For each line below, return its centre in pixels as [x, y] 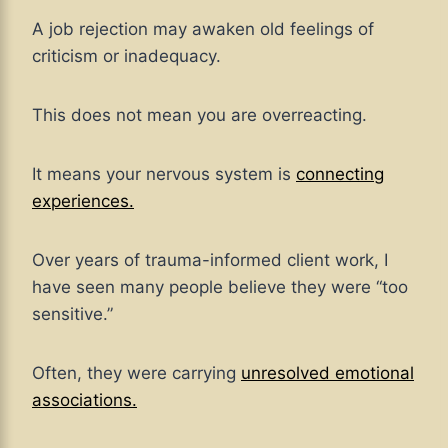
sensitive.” [72, 314]
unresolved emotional [327, 373]
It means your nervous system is [164, 174]
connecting [340, 174]
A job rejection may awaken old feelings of [203, 29]
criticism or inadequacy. [126, 56]
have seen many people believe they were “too [220, 287]
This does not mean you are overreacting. [199, 115]
